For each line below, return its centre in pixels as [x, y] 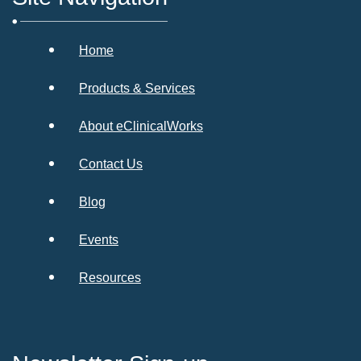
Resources [110, 277]
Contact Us [111, 164]
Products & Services [137, 88]
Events [99, 239]
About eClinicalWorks [141, 126]
